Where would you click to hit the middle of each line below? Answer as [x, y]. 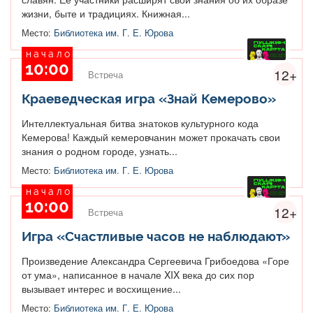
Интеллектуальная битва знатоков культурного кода [140, 123]
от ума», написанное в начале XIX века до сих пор [138, 274]
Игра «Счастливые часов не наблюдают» [156, 236]
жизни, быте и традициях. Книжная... [106, 13]
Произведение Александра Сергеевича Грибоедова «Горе [155, 260]
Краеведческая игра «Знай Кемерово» [149, 98]
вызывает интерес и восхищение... [101, 288]
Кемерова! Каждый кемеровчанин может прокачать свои [151, 137]
